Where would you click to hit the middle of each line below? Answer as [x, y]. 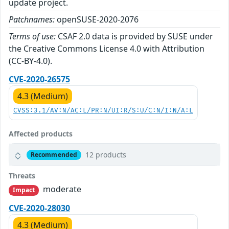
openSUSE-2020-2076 [97, 20]
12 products [106, 155]
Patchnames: [32, 20]
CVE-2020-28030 [39, 208]
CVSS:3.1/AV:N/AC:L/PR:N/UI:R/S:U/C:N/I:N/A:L [103, 111]
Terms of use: [32, 37]
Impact [24, 190]
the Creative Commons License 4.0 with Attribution [107, 49]
